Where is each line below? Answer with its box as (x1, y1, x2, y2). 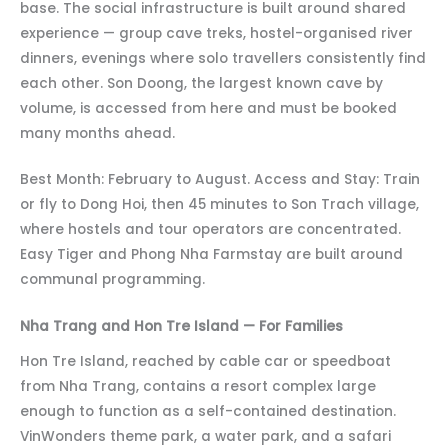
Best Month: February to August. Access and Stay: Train (20, 170, 420, 190)
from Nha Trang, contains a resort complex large (20, 376, 376, 396)
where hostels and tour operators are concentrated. (20, 220, 401, 240)
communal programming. (20, 270, 205, 290)
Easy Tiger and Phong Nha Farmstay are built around (20, 245, 403, 265)
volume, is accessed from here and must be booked (20, 98, 397, 118)
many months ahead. (20, 123, 175, 143)
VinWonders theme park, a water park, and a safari (20, 426, 391, 446)
